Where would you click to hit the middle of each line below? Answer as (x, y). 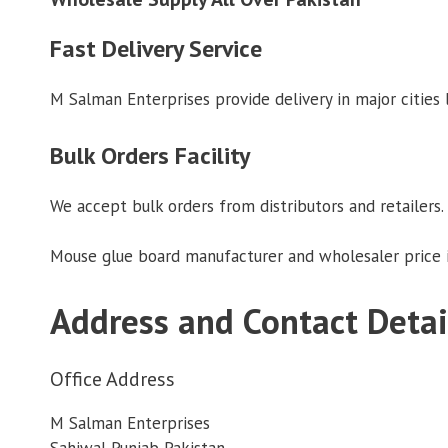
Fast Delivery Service (156, 49)
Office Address (112, 378)
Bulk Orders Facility (150, 155)
